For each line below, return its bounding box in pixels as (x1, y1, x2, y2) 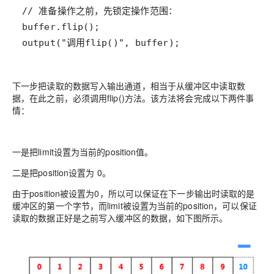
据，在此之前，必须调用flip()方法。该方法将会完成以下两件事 (12, 92, 254, 105)
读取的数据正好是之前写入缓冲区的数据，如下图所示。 (12, 212, 228, 224)
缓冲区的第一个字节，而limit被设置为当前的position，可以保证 (12, 199, 257, 212)
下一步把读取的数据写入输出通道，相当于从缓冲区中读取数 (12, 80, 245, 92)
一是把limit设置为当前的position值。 (12, 146, 154, 158)
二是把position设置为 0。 (12, 166, 111, 179)
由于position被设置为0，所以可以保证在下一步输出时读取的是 (12, 187, 255, 200)
